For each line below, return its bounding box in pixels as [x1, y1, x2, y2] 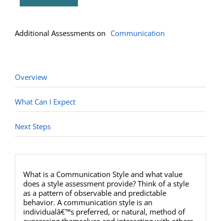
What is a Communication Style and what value [23, 169, 183, 179]
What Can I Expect [15, 97, 75, 107]
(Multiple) [41, 1, 73, 11]
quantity [41, 10, 70, 21]
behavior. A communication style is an [23, 197, 152, 207]
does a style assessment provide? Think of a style [23, 178, 189, 188]
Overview [15, 72, 47, 82]
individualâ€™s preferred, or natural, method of [23, 206, 185, 217]
